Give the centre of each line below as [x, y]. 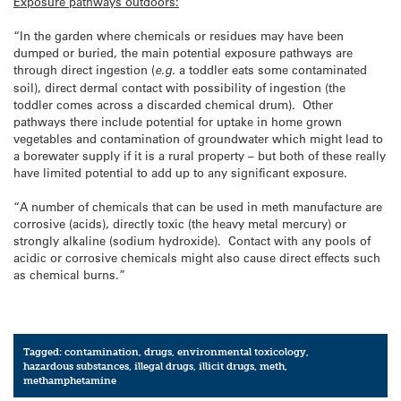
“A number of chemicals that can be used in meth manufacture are [198, 206]
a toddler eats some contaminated [271, 69]
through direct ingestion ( [84, 69]
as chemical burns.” [69, 274]
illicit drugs [227, 366]
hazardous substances [77, 366]
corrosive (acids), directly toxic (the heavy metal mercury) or [180, 223]
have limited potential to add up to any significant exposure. [180, 172]
